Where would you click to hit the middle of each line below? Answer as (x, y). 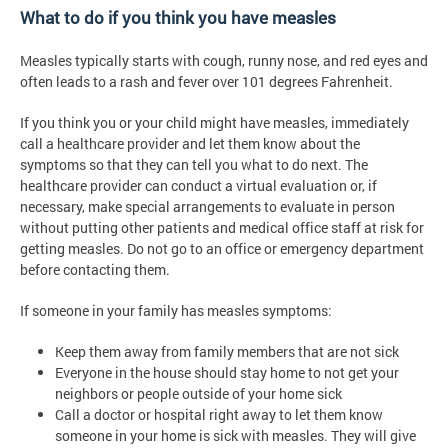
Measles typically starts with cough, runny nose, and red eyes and (224, 61)
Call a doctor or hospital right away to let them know (219, 415)
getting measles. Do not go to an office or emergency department (222, 249)
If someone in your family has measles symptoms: (176, 311)
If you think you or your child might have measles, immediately (214, 123)
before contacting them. (95, 270)
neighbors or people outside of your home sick (198, 394)
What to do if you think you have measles (178, 18)
